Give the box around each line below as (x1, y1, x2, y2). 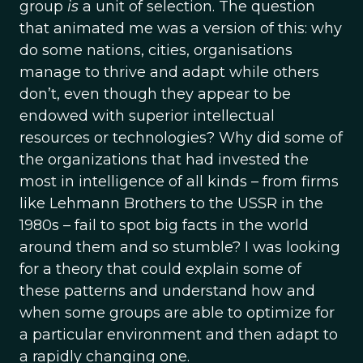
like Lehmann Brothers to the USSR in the (19, 194, 323, 212)
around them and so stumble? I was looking (19, 238, 340, 256)
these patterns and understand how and (19, 282, 315, 300)
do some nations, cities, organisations (19, 41, 293, 59)
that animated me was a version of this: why (19, 19, 342, 37)
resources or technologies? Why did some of (19, 129, 343, 147)
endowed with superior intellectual (19, 107, 275, 125)
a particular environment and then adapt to (19, 326, 338, 344)
